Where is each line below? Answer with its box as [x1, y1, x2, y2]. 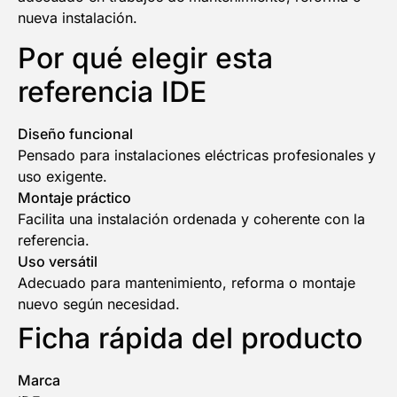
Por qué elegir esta [18, 40, 273, 75]
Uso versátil [18, 252, 97, 270]
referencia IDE [18, 74, 206, 109]
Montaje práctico [18, 188, 131, 206]
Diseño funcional [18, 124, 133, 143]
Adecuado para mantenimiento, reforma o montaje [18, 273, 355, 292]
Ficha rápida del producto [18, 320, 362, 355]
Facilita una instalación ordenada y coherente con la [18, 209, 365, 228]
